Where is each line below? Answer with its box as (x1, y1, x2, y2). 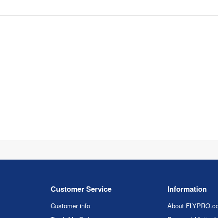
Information (167, 183, 207, 194)
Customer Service (51, 183, 111, 194)
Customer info (51, 201, 90, 210)
